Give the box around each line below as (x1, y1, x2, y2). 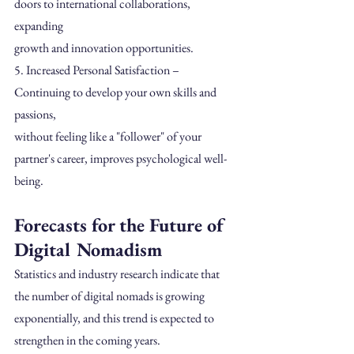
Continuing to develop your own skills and (14, 83, 219, 100)
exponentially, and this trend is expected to (14, 309, 217, 326)
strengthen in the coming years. (14, 331, 160, 348)
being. (14, 171, 43, 189)
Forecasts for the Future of (14, 212, 231, 237)
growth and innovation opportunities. (14, 39, 194, 56)
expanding (14, 17, 63, 34)
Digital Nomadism (14, 236, 167, 262)
